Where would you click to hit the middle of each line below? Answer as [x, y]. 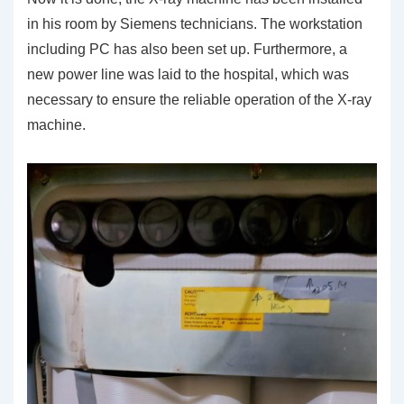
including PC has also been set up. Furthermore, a [187, 49]
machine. [56, 124]
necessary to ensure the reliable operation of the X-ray [199, 99]
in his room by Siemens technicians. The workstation [195, 23]
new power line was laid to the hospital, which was [188, 74]
